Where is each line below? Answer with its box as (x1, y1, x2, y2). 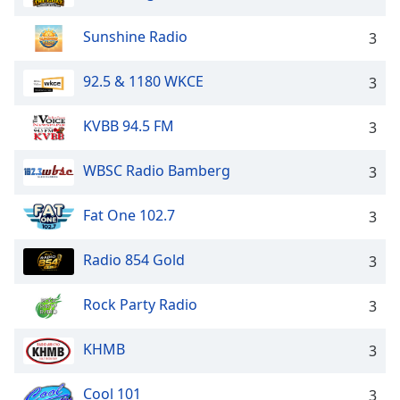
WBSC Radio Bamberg (83, 161, 230, 181)
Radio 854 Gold (83, 250, 185, 271)
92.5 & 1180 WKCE (83, 71, 204, 92)
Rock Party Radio (83, 295, 197, 315)
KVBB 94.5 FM (83, 116, 174, 137)
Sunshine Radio (83, 27, 187, 47)
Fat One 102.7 (83, 205, 175, 226)
